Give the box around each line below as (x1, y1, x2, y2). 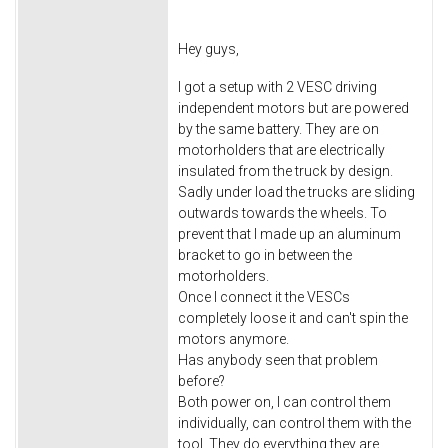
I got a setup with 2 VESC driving (178, 78, 377, 95)
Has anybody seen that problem (178, 351, 378, 368)
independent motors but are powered (178, 99, 409, 116)
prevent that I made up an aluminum (178, 225, 401, 242)
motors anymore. (178, 330, 289, 347)
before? (178, 372, 225, 389)
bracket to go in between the (178, 246, 352, 263)
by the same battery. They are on (178, 120, 379, 137)
